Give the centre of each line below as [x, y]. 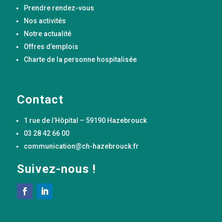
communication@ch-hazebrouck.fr [81, 146]
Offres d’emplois [51, 46]
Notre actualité [47, 33]
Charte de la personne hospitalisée [80, 59]
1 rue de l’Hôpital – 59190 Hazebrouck [85, 120]
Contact [40, 99]
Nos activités [45, 21]
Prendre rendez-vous [59, 8]
